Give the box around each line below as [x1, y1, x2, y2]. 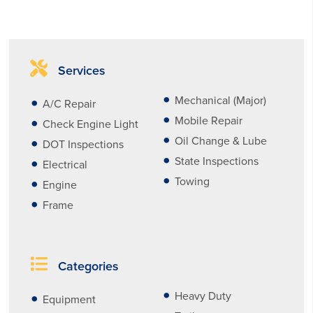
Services [54, 62, 106, 78]
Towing [175, 174, 210, 189]
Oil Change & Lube [175, 133, 267, 148]
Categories [54, 258, 119, 274]
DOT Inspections [43, 137, 124, 152]
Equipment [43, 292, 96, 307]
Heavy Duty [175, 289, 231, 303]
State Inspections [175, 154, 259, 168]
